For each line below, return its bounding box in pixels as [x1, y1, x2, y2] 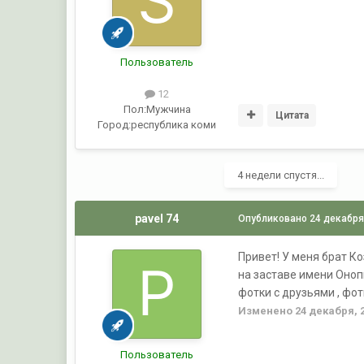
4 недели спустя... [237, 168, 325, 181]
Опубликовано [238, 212, 310, 224]
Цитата [275, 110, 309, 122]
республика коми [131, 118, 217, 131]
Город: [97, 118, 132, 131]
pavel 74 [135, 211, 180, 225]
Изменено [238, 304, 296, 317]
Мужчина [145, 102, 191, 115]
